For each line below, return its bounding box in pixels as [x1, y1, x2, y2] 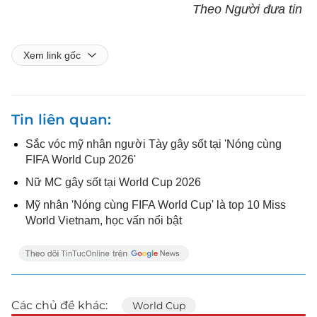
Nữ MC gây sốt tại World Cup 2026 [25, 175, 201, 188]
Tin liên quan [11, 110, 108, 128]
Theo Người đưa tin [192, 1, 306, 16]
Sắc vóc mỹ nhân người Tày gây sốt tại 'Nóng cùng [25, 137, 282, 150]
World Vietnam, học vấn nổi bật [25, 214, 182, 226]
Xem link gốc [23, 49, 81, 61]
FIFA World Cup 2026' [25, 153, 136, 166]
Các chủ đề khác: [11, 298, 108, 312]
